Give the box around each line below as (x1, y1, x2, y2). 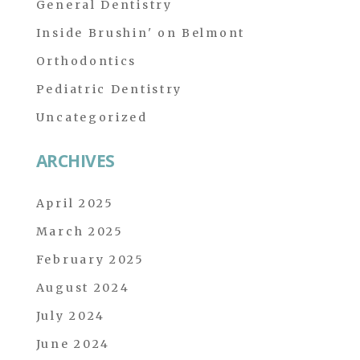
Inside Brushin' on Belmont (35, 26, 245, 40)
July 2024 (35, 309, 106, 323)
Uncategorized (35, 110, 148, 125)
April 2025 (35, 196, 114, 211)
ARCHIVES (35, 149, 115, 172)
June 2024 (35, 337, 111, 351)
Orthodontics (35, 54, 137, 68)
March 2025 (35, 224, 124, 239)
